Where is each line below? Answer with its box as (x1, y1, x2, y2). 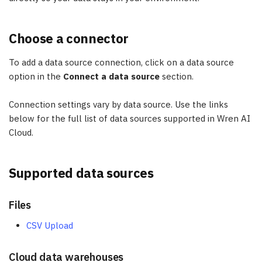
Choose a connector (9, 30, 129, 47)
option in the (9, 71, 63, 82)
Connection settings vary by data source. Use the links (9, 99, 228, 110)
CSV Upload (26, 220, 73, 231)
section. (160, 71, 194, 82)
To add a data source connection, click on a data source (9, 57, 234, 68)
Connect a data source (63, 71, 160, 82)
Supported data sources (9, 164, 154, 181)
